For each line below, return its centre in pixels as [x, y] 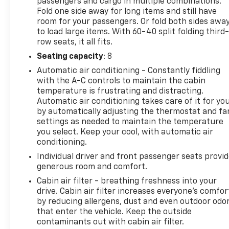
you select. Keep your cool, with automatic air [125, 132]
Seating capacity [70, 56]
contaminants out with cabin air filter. [111, 222]
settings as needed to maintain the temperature [130, 122]
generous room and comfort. [92, 167]
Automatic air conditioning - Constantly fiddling [129, 71]
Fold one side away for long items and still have [127, 12]
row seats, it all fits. [75, 42]
